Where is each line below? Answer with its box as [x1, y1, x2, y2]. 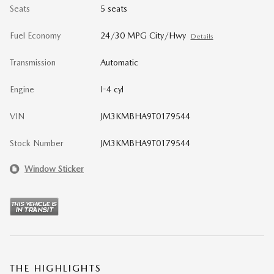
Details [190, 32, 213, 41]
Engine [10, 84, 34, 95]
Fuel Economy [10, 31, 61, 41]
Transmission [10, 57, 56, 68]
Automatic [100, 57, 138, 68]
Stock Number [10, 138, 64, 149]
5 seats [100, 4, 127, 14]
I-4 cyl [100, 84, 124, 95]
